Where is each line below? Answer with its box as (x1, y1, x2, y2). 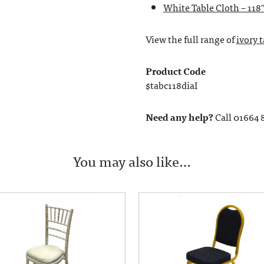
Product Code (145, 62, 206, 78)
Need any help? (145, 108, 213, 124)
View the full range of (145, 31, 236, 47)
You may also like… (73, 148, 191, 172)
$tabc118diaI (145, 77, 197, 93)
